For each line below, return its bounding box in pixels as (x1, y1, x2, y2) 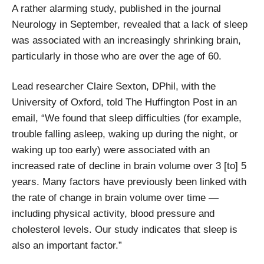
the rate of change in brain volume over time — (12, 192, 219, 203)
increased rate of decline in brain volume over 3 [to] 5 (12, 160, 246, 171)
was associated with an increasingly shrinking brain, (12, 34, 241, 46)
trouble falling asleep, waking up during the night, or (12, 128, 238, 140)
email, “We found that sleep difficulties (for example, (12, 112, 242, 124)
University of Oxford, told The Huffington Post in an (12, 96, 237, 108)
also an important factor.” (12, 239, 122, 251)
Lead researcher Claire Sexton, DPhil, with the (12, 80, 216, 92)
